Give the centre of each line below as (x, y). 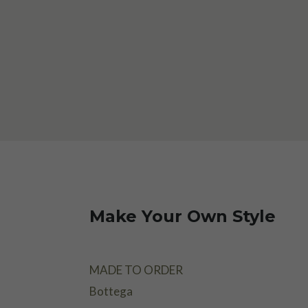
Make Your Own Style (182, 217)
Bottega (111, 291)
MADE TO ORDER (136, 269)
